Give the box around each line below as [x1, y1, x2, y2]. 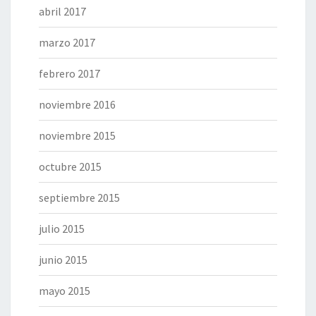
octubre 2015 [39, 159, 102, 174]
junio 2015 [39, 253, 87, 267]
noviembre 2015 [39, 128, 116, 143]
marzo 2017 [39, 35, 95, 50]
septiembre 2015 [39, 190, 120, 205]
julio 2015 [39, 221, 85, 236]
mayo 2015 [39, 284, 90, 298]
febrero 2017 [39, 66, 100, 81]
